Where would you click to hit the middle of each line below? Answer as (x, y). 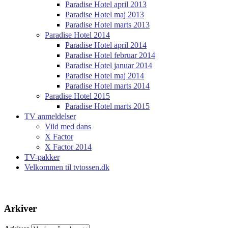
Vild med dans (68, 126)
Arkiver (20, 209)
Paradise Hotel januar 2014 (109, 65)
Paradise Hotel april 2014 (106, 45)
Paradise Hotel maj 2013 (105, 14)
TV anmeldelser (50, 116)
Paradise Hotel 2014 (77, 35)
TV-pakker (42, 157)
